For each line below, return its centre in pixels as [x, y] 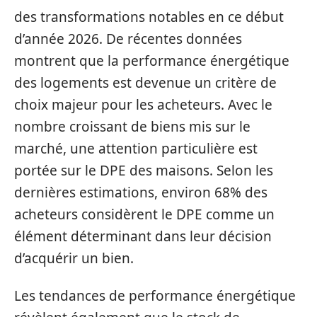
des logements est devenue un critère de [145, 82]
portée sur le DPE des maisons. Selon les [144, 170]
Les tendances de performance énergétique [155, 296]
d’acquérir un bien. [74, 258]
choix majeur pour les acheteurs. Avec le [143, 104]
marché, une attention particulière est [136, 148]
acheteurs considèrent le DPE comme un [144, 214]
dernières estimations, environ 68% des [141, 192]
